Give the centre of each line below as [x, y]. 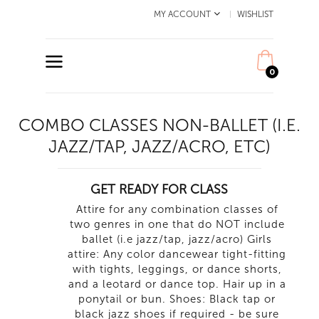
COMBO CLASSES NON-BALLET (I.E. [159, 125]
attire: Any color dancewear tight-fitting [177, 254]
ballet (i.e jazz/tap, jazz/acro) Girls [177, 239]
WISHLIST [256, 14]
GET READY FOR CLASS [159, 189]
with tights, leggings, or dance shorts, [177, 269]
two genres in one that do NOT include [177, 224]
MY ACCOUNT [183, 14]
